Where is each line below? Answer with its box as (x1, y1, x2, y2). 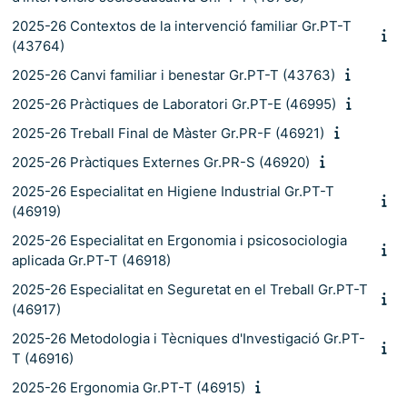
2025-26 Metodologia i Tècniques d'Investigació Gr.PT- (12, 329, 365, 347)
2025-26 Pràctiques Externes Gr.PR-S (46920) (12, 153, 310, 171)
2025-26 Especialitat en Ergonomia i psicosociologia (12, 231, 347, 249)
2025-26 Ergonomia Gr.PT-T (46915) (12, 378, 245, 396)
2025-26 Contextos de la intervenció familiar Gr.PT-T (12, 16, 352, 35)
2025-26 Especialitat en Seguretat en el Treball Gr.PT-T (12, 280, 368, 298)
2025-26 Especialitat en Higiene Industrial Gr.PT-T (12, 182, 334, 200)
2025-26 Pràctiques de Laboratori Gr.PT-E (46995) (12, 94, 336, 113)
